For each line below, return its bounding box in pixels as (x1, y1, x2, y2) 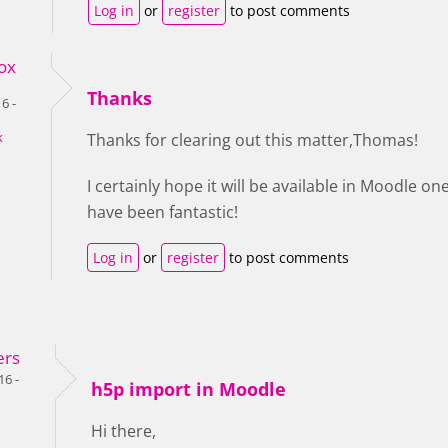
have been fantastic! (87, 201, 238, 223)
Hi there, (91, 420, 156, 442)
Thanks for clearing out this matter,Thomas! (87, 129, 418, 151)
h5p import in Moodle (91, 377, 286, 401)
